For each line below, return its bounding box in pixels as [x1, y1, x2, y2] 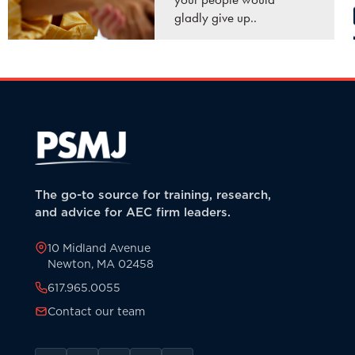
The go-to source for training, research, [35, 186, 271, 204]
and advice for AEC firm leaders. [35, 204, 231, 221]
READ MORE [174, 55, 265, 71]
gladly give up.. [174, 10, 258, 26]
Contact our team [48, 303, 145, 320]
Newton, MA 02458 [48, 256, 154, 273]
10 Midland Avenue [48, 240, 151, 257]
